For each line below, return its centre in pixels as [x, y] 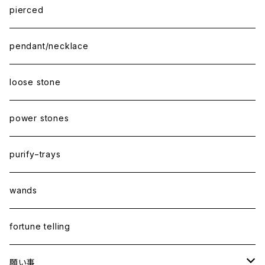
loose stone [35, 82]
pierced [27, 10]
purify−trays [35, 154]
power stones [39, 118]
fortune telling [40, 226]
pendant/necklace [49, 46]
